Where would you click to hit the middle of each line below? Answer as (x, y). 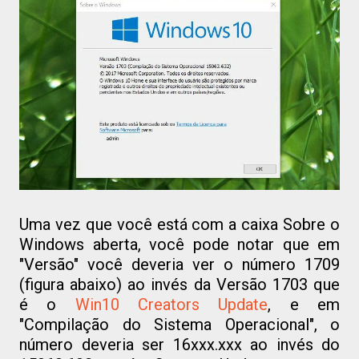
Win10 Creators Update (171, 305)
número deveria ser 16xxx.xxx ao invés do (179, 345)
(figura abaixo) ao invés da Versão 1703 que (179, 285)
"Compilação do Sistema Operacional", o (179, 325)
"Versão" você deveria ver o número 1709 (179, 265)
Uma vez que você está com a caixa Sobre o (179, 225)
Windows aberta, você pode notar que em (179, 245)
